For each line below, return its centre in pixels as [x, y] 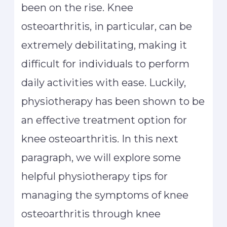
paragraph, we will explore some [101, 157]
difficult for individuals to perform [106, 64]
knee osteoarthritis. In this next [100, 139]
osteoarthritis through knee [91, 214]
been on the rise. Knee [78, 7]
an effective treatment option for [104, 120]
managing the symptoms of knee [105, 195]
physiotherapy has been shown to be [113, 101]
